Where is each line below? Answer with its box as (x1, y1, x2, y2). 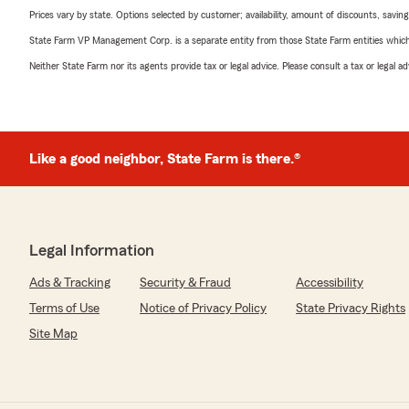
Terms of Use (29, 302, 100, 315)
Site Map (29, 328, 78, 341)
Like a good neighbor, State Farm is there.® (29, 152, 300, 166)
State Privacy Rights (296, 302, 405, 315)
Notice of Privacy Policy (140, 302, 267, 315)
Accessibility (296, 277, 363, 289)
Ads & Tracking (29, 277, 110, 289)
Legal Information (29, 242, 154, 258)
